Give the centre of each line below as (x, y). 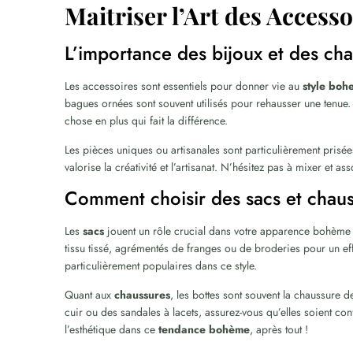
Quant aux (90, 295)
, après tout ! (279, 329)
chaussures (143, 295)
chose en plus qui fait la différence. (147, 121)
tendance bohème (204, 329)
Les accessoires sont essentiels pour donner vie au (184, 86)
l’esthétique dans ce (112, 329)
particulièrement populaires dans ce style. (161, 266)
